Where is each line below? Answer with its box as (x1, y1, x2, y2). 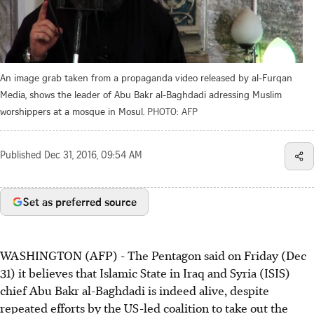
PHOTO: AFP (147, 104, 198, 118)
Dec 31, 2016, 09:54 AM (44, 151, 142, 161)
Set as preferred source (23, 193, 137, 210)
